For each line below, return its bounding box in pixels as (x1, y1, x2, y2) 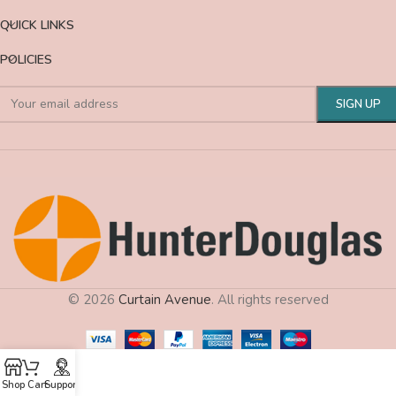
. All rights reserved (210, 290, 329, 308)
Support (44, 378, 80, 392)
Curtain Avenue (118, 290, 211, 308)
